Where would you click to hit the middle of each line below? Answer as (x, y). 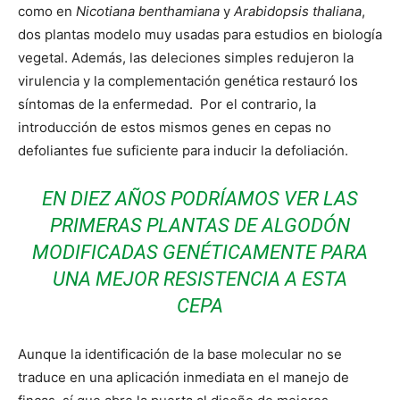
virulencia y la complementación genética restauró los (188, 81)
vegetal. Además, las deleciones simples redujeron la (186, 58)
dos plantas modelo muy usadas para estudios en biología (200, 35)
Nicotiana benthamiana (148, 12)
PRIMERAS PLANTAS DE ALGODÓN (200, 226)
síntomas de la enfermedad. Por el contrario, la (167, 104)
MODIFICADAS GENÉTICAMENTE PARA (200, 253)
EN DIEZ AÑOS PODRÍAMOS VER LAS (200, 199)
